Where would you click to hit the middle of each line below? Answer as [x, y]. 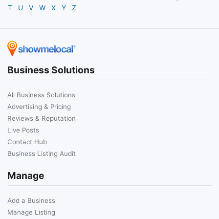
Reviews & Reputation [42, 118]
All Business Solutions [41, 95]
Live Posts [23, 130]
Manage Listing [31, 212]
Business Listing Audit [42, 153]
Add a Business [31, 200]
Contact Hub [27, 142]
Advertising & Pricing [39, 106]
